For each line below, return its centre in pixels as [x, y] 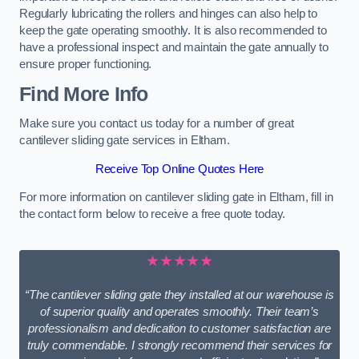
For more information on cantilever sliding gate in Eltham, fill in [176, 198]
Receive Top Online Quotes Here [179, 169]
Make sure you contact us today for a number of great [157, 124]
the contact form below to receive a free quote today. [153, 214]
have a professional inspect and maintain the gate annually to [174, 48]
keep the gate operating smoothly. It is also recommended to [173, 31]
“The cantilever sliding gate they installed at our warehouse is [179, 295]
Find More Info [84, 94]
